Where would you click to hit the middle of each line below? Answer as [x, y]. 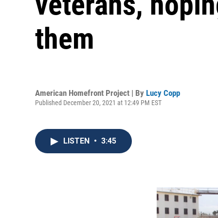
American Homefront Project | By [91, 93]
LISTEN [77, 141]
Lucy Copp [163, 93]
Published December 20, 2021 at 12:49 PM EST [98, 102]
